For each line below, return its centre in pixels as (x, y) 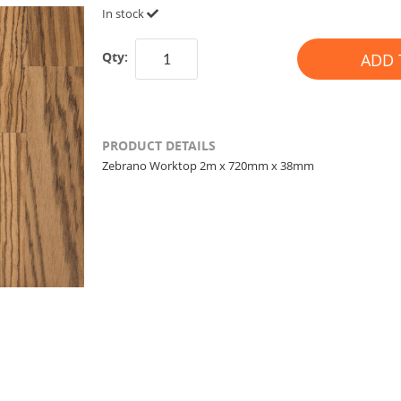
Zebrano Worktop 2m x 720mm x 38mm (208, 166)
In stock (124, 13)
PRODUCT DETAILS (159, 145)
